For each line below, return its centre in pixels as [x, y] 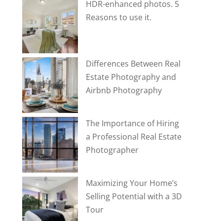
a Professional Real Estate [133, 137]
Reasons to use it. [118, 18]
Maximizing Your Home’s [131, 183]
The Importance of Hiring [132, 124]
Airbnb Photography [124, 91]
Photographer [112, 150]
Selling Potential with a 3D [134, 197]
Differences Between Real [133, 64]
